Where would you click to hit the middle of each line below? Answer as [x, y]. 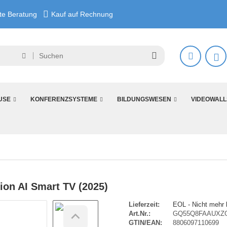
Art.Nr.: [140, 214]
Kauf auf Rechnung [82, 14]
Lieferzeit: [144, 204]
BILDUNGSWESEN [144, 99]
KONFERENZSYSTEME [64, 99]
